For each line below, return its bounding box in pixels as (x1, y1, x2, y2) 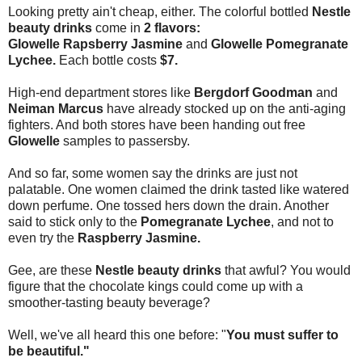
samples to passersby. (63, 133, 190, 148)
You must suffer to (226, 327, 339, 342)
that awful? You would (225, 263, 351, 277)
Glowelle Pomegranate (211, 36, 348, 51)
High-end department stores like (8, 85, 194, 99)
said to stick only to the (8, 214, 141, 229)
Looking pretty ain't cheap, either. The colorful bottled (8, 4, 312, 19)
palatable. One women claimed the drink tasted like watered (8, 182, 349, 196)
